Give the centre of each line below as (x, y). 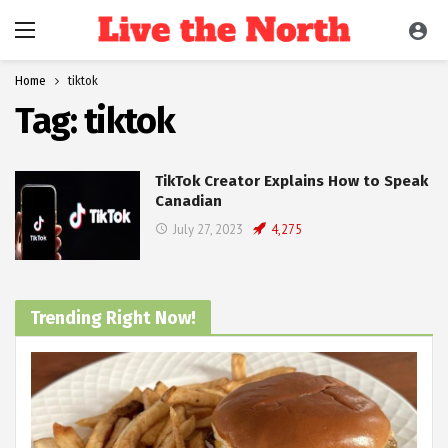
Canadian (188, 201)
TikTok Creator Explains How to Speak (291, 181)
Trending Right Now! (113, 318)
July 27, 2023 (208, 229)
